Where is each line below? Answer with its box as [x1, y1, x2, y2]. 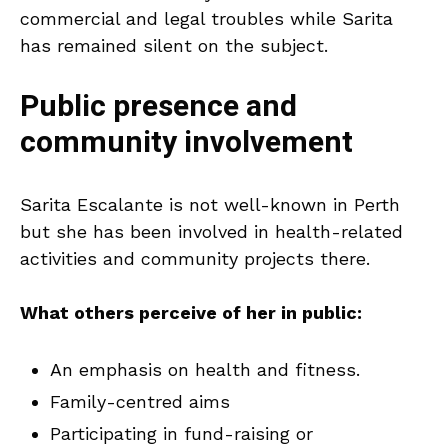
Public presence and [20, 85, 297, 130]
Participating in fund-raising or [50, 423, 313, 445]
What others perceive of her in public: [20, 302, 362, 324]
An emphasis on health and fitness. [50, 359, 360, 381]
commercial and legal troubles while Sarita [20, 8, 393, 30]
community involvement [20, 121, 353, 166]
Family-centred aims [50, 391, 230, 413]
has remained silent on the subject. [20, 35, 328, 57]
